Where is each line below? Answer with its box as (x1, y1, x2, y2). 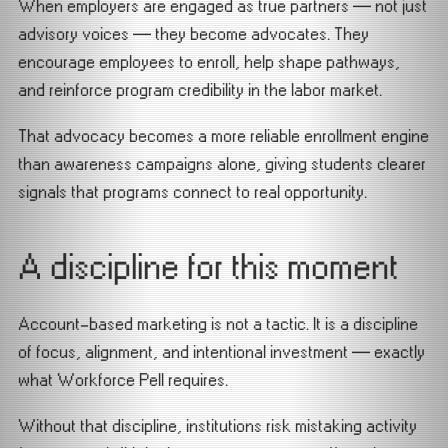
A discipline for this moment (18, 250, 398, 285)
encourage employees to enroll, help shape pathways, (18, 53, 400, 71)
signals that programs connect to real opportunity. (18, 183, 367, 201)
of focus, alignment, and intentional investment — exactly (18, 343, 425, 361)
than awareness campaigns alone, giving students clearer (18, 155, 426, 173)
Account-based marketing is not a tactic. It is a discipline (18, 315, 418, 333)
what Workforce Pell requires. (18, 371, 228, 389)
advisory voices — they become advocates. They (18, 25, 369, 43)
